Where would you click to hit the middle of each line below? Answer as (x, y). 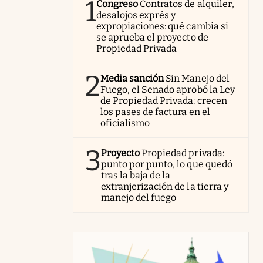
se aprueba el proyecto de (152, 37)
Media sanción (132, 78)
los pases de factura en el (155, 112)
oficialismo (125, 123)
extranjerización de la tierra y (165, 186)
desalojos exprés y (136, 15)
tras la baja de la (136, 175)
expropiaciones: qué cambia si (162, 26)
